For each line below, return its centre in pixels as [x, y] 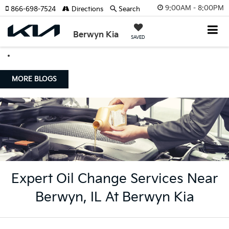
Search [129, 9]
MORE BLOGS [35, 79]
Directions [86, 9]
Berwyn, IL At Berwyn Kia [114, 198]
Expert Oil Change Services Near [114, 179]
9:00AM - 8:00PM [194, 8]
